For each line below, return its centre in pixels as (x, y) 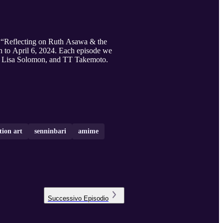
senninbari (50, 131)
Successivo (65, 199)
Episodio (96, 199)
